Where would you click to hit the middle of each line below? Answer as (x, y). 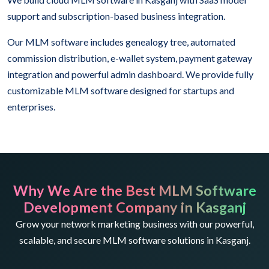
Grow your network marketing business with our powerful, (134, 224)
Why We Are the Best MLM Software (134, 191)
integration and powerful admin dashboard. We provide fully (130, 74)
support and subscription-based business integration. (116, 16)
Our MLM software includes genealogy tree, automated (121, 42)
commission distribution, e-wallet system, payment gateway (130, 58)
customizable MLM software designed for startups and (121, 91)
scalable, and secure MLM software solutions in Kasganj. (134, 240)
